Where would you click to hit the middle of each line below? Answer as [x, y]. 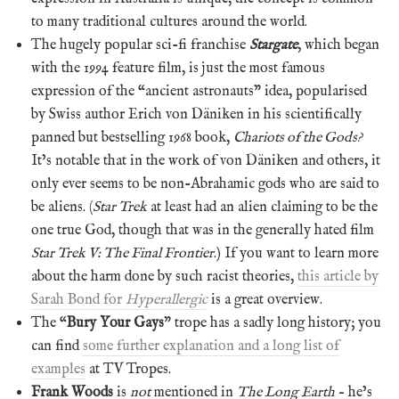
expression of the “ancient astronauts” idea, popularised [199, 91]
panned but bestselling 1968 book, [132, 138]
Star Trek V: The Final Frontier [122, 253]
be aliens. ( [62, 207]
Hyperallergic [167, 300]
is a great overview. [265, 300]
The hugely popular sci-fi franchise [140, 45]
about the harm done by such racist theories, [164, 277]
